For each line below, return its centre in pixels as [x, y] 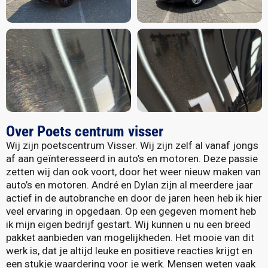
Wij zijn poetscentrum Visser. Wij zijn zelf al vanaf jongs [132, 145]
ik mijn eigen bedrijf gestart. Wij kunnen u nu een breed [128, 224]
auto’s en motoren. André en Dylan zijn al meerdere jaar [130, 185]
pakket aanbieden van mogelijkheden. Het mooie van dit [130, 237]
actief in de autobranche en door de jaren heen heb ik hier [134, 198]
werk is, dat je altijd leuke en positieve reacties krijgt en [129, 250]
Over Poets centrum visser [85, 131]
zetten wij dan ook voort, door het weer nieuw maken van [133, 171]
